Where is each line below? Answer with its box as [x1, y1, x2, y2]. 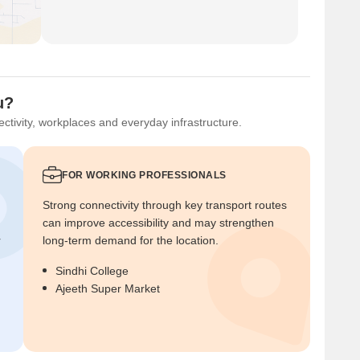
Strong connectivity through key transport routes [43, 198, 287, 211]
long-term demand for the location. [43, 233, 219, 247]
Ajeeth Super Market [55, 281, 160, 295]
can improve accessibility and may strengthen [43, 215, 274, 229]
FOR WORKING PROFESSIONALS [62, 169, 227, 181]
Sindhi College [55, 264, 129, 277]
